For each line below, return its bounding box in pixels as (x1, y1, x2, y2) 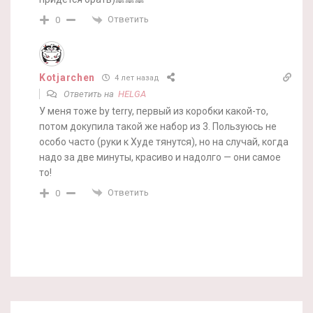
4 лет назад (112, 73, 159, 83)
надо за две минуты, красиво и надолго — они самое (39, 151, 281, 163)
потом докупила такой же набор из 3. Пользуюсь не (39, 120, 277, 132)
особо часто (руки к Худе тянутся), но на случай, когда (39, 136, 289, 147)
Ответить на (61, 88, 118, 99)
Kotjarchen (39, 71, 95, 83)
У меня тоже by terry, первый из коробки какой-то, (39, 105, 268, 117)
